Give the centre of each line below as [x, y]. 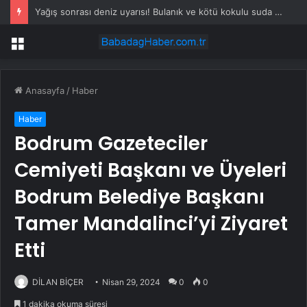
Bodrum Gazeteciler [111, 144]
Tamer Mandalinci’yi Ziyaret [151, 224]
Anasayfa [44, 91]
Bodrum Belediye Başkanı [139, 197]
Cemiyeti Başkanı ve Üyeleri [150, 171]
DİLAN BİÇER [58, 282]
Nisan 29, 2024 [131, 282]
